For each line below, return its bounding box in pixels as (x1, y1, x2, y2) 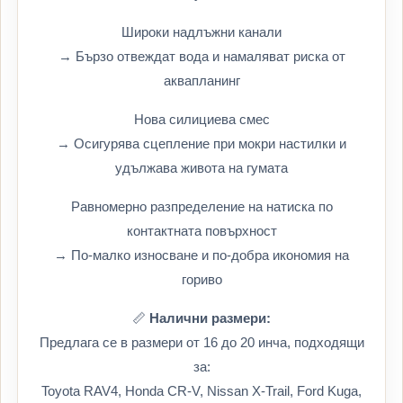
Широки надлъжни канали (121, 24, 282, 40)
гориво (181, 272, 222, 287)
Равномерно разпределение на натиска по (70, 199, 333, 214)
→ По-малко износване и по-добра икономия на (54, 247, 349, 263)
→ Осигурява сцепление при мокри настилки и (57, 136, 346, 151)
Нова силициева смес (133, 112, 270, 127)
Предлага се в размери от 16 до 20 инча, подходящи (39, 335, 364, 350)
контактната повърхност (126, 223, 277, 238)
